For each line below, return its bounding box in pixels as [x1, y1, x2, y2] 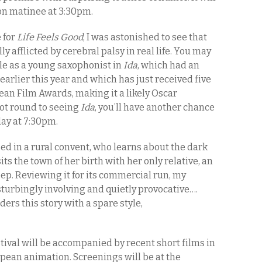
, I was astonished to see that [83, 32, 207, 43]
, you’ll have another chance [95, 102, 215, 113]
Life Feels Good [17, 32, 83, 43]
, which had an [137, 60, 199, 71]
